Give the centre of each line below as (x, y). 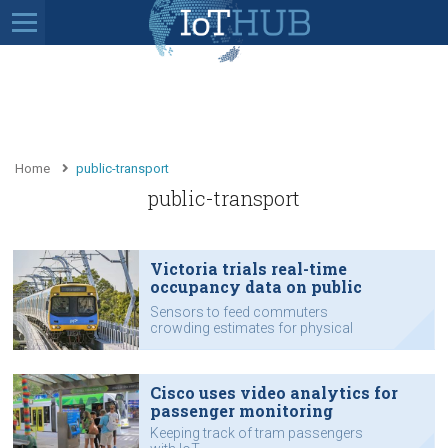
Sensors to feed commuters (238, 311)
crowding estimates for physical (251, 327)
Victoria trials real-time (248, 268)
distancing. (184, 343)
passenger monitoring (241, 410)
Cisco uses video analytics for (273, 392)
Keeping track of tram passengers (256, 432)
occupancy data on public (255, 286)
